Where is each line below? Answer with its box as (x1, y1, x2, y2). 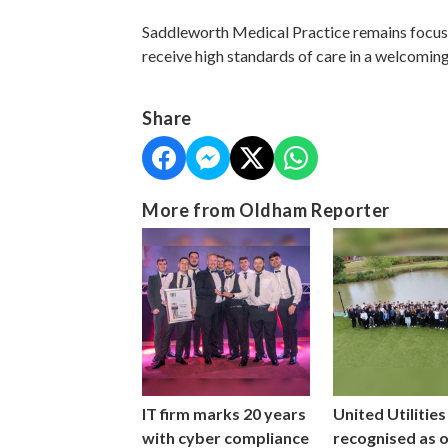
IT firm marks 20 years (142, 404, 306, 424)
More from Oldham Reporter (142, 198, 390, 221)
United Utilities (332, 404, 446, 424)
